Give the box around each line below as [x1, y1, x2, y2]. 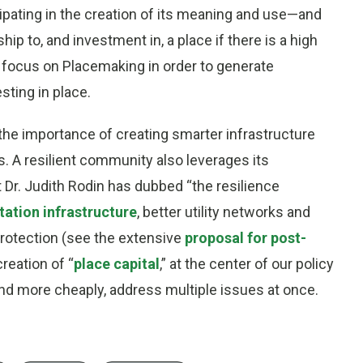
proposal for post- [185, 229, 306, 247]
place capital [74, 255, 160, 273]
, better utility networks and [137, 203, 310, 221]
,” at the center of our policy [160, 255, 334, 273]
